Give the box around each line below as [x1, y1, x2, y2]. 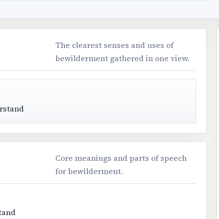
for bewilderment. [55, 166, 123, 177]
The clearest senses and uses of [55, 39, 174, 50]
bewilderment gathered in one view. [55, 52, 190, 64]
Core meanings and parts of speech [55, 153, 187, 164]
